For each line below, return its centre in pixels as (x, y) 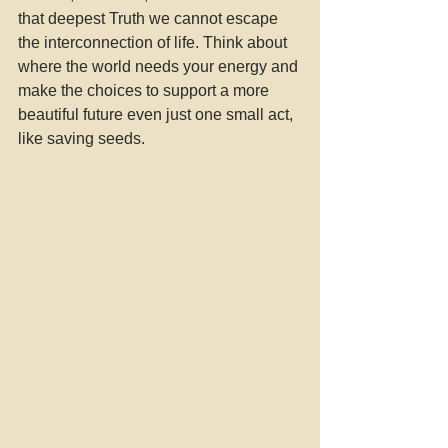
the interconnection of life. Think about (154, 42)
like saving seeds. (83, 138)
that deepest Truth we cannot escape (150, 18)
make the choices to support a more (145, 90)
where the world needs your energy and (160, 66)
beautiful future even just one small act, (157, 114)
